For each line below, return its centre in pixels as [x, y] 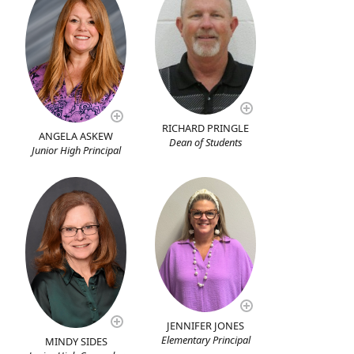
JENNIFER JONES [206, 325]
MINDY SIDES [76, 342]
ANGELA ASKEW [76, 136]
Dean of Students [205, 142]
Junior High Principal [76, 150]
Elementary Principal [205, 339]
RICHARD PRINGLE [206, 128]
